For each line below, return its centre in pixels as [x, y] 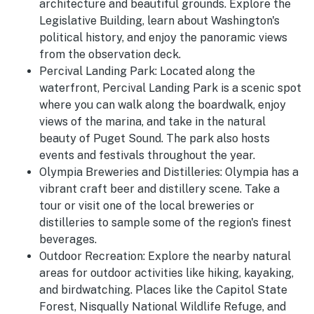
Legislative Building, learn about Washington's [159, 21]
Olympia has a [262, 172]
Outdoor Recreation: [92, 257]
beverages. [68, 240]
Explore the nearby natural [218, 257]
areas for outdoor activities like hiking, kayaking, [166, 273]
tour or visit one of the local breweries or [147, 206]
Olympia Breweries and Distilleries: [132, 172]
